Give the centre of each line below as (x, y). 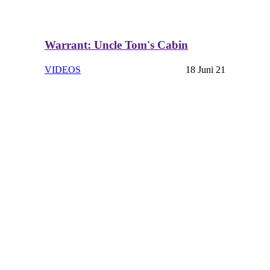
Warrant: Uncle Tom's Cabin (116, 45)
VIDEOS (63, 70)
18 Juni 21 (206, 70)
